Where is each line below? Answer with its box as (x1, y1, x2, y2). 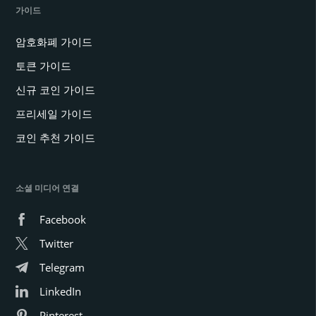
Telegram (39, 260, 85, 275)
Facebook (39, 212, 86, 227)
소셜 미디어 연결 (16, 182, 79, 195)
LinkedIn (39, 284, 81, 299)
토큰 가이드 (16, 59, 71, 73)
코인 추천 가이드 (16, 130, 95, 145)
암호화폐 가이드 (16, 35, 92, 49)
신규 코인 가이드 (16, 83, 95, 97)
